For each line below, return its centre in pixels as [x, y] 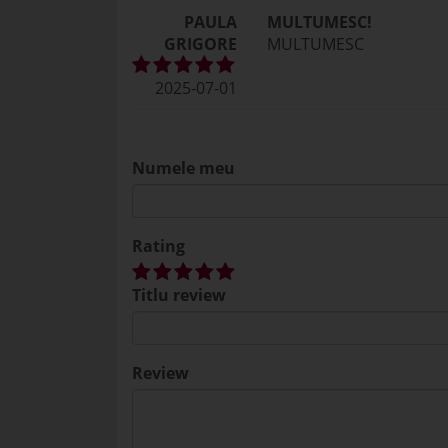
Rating [158, 246]
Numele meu [183, 168]
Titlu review [179, 295]
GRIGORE [200, 44]
